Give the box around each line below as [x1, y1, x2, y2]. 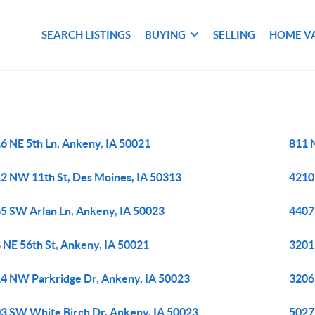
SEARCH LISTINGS [41, 29, 131, 41]
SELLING [213, 29, 256, 41]
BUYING [145, 29, 186, 41]
